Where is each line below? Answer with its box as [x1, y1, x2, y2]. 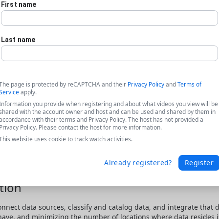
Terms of [177, 80, 201, 88]
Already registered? [104, 158, 172, 167]
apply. [19, 88, 37, 96]
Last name [1, 36, 36, 44]
